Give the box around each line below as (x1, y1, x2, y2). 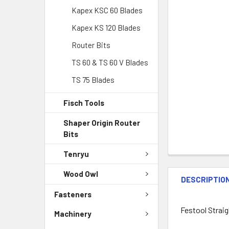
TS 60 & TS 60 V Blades (72, 57, 148, 67)
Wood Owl (63, 169, 98, 179)
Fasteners (54, 189, 91, 199)
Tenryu (63, 149, 89, 158)
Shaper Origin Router (63, 118, 140, 127)
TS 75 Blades (72, 75, 114, 84)
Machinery (54, 209, 91, 219)
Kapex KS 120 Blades (72, 22, 141, 32)
